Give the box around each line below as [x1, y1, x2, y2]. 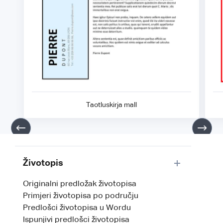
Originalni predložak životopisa [23, 180, 136, 189]
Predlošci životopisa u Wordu [23, 204, 131, 213]
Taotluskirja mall [86, 102, 137, 109]
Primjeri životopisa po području [23, 192, 138, 201]
